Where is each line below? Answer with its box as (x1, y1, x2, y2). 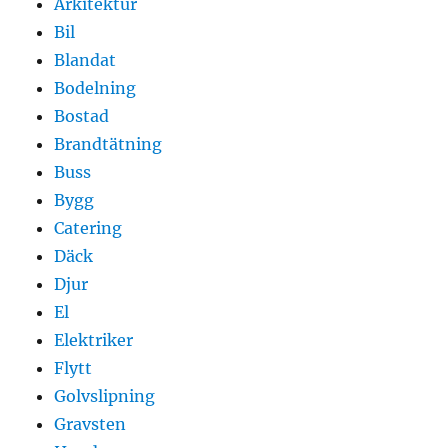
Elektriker (54, 329, 134, 350)
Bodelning (54, 77, 137, 98)
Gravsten (54, 413, 127, 434)
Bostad (54, 105, 110, 126)
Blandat (54, 49, 117, 70)
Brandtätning (54, 133, 163, 154)
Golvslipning (54, 385, 156, 406)
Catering (54, 217, 123, 238)
